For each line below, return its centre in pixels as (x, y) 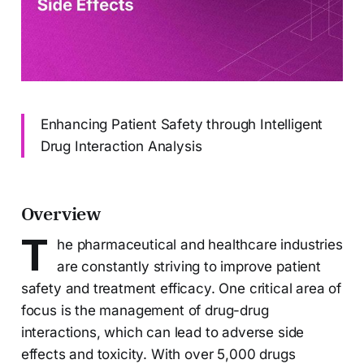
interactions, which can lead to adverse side (162, 332)
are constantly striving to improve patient (189, 266)
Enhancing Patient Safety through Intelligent (182, 124)
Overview (61, 213)
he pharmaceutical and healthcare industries (200, 244)
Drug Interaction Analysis (121, 146)
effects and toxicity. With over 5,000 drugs (158, 354)
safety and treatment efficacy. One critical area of (181, 288)
